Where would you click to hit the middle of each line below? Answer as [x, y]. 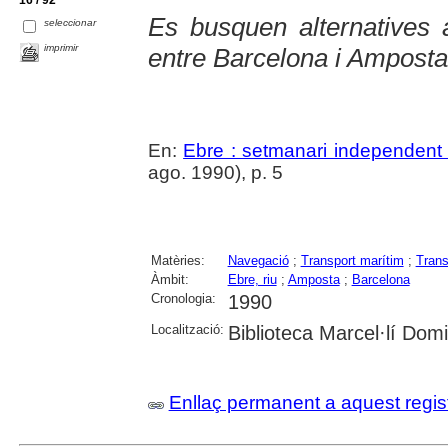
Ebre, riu [252, 279]
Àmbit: [169, 279]
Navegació [258, 260]
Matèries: [177, 260]
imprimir [61, 47]
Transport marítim [352, 260]
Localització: [187, 329]
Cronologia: [183, 298]
